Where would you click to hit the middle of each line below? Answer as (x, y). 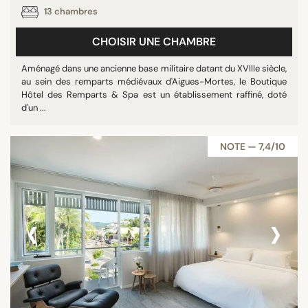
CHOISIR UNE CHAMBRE (154, 42)
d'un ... (34, 108)
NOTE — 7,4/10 (253, 146)
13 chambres (70, 12)
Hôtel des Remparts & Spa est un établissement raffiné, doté (154, 95)
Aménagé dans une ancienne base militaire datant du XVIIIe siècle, (154, 68)
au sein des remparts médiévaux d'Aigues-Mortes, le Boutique (154, 81)
